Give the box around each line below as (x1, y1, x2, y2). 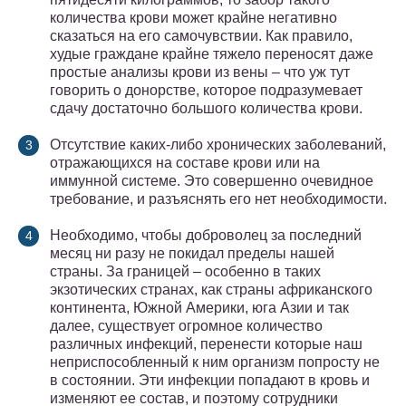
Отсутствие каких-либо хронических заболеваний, (50, 137, 386, 153)
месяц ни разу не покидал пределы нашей (50, 246, 334, 262)
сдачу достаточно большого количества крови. (50, 101, 362, 117)
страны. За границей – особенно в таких (50, 264, 321, 280)
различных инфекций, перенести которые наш (50, 336, 362, 353)
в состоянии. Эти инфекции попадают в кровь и (50, 372, 370, 389)
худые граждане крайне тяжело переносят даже (50, 46, 373, 63)
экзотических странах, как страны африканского (50, 282, 372, 298)
